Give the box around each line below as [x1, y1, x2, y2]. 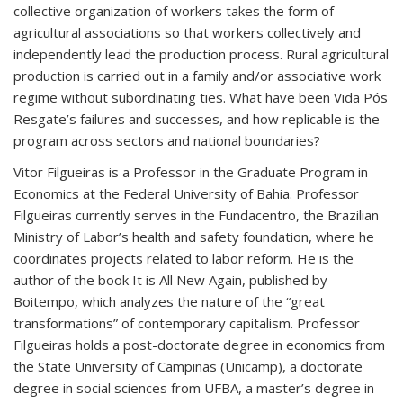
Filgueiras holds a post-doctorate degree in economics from [13, 336, 385, 354]
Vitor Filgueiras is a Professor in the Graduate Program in [13, 163, 368, 181]
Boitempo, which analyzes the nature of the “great [13, 292, 325, 310]
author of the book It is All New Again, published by [13, 271, 327, 289]
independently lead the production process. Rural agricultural [13, 45, 389, 63]
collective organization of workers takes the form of [13, 2, 334, 20]
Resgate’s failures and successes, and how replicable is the [13, 110, 380, 128]
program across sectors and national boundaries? [13, 131, 320, 149]
